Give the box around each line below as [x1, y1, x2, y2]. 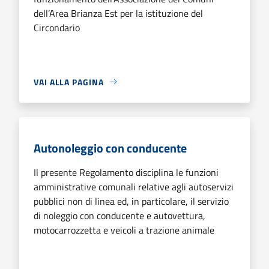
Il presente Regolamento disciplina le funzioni [34, 165, 219, 180]
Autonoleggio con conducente [34, 138, 187, 157]
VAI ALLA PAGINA [34, 75, 104, 88]
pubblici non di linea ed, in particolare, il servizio [34, 193, 229, 208]
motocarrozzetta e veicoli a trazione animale [34, 222, 214, 237]
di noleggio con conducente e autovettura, [34, 208, 205, 223]
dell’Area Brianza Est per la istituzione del [34, 5, 203, 20]
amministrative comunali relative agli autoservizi [34, 179, 234, 194]
